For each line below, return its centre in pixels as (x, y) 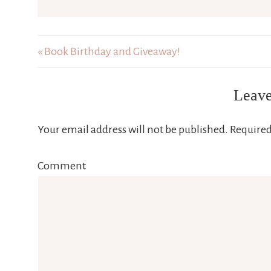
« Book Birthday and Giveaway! (109, 51)
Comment (62, 166)
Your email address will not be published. (133, 129)
